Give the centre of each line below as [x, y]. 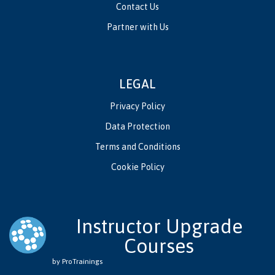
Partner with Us [137, 27]
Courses [159, 246]
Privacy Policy [137, 107]
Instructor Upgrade [159, 227]
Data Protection [137, 127]
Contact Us [137, 7]
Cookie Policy [137, 167]
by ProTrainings [77, 262]
